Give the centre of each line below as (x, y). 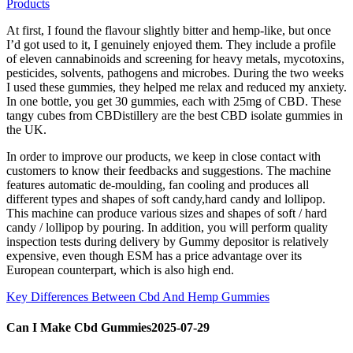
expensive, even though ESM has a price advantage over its (154, 255)
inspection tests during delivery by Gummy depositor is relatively (167, 241)
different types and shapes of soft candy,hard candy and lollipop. (166, 199)
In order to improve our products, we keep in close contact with (163, 156)
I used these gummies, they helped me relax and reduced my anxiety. (176, 87)
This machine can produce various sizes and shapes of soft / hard (167, 213)
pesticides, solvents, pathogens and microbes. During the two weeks (175, 72)
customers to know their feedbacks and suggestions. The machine (169, 170)
